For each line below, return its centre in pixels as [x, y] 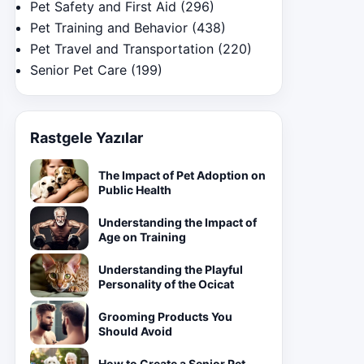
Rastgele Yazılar [87, 138]
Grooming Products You [165, 316]
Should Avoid [135, 331]
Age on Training [142, 237]
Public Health [135, 190]
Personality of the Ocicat [166, 284]
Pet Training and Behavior [109, 28]
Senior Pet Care [78, 70]
